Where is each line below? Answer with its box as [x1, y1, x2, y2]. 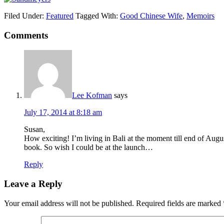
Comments [4, 29, 48, 40]
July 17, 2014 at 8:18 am [24, 108, 102, 117]
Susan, [24, 125, 45, 134]
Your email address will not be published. [4, 198, 134, 207]
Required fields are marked [136, 198, 223, 207]
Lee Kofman [72, 91, 112, 100]
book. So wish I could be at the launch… [24, 143, 153, 152]
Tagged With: [75, 11, 120, 20]
